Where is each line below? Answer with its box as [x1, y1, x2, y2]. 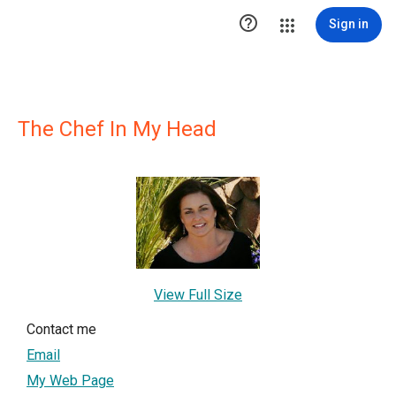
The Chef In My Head [18, 117, 217, 141]
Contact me [27, 321, 96, 339]
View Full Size [154, 286, 242, 304]
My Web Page [27, 372, 114, 390]
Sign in [329, 17, 369, 31]
